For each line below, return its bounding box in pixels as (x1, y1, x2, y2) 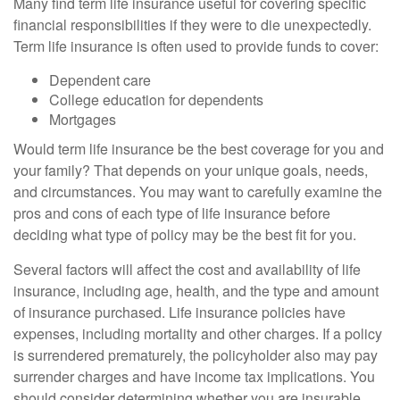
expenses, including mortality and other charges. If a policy (13, 323, 382, 344)
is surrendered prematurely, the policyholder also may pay (13, 345, 378, 365)
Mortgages (49, 109, 116, 129)
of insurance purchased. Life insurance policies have (13, 302, 346, 322)
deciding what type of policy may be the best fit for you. (13, 224, 356, 245)
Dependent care (49, 70, 151, 90)
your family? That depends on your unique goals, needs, (13, 160, 368, 180)
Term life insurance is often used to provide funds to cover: (13, 36, 379, 56)
